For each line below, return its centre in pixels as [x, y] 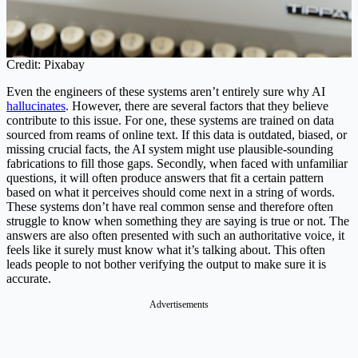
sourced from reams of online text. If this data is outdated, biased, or [177, 135]
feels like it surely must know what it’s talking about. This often [166, 250]
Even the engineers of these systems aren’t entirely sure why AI [166, 92]
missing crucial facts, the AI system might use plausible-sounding [170, 149]
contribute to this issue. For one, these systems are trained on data [170, 121]
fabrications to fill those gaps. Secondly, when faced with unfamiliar [177, 164]
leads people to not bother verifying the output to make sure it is [166, 265]
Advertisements [179, 305]
